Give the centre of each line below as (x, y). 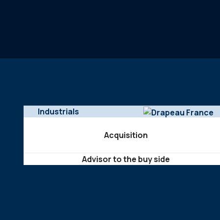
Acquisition (126, 135)
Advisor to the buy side (126, 159)
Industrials (59, 111)
